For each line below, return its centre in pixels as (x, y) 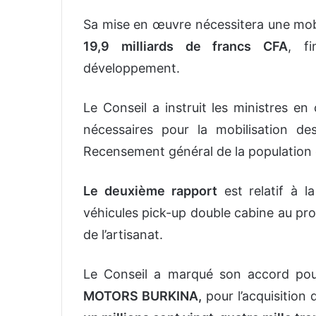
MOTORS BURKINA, (142, 296)
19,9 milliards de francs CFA (186, 47)
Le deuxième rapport (150, 191)
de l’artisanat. (123, 235)
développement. (132, 68)
